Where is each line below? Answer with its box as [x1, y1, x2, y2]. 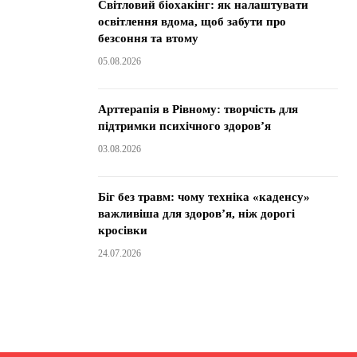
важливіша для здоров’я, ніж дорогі [97, 207, 295, 220]
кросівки [97, 224, 147, 237]
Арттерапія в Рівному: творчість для [97, 103, 298, 116]
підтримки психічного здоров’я [97, 120, 271, 132]
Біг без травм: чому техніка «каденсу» [97, 190, 310, 203]
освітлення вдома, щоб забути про [97, 15, 286, 28]
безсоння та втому [97, 32, 198, 45]
